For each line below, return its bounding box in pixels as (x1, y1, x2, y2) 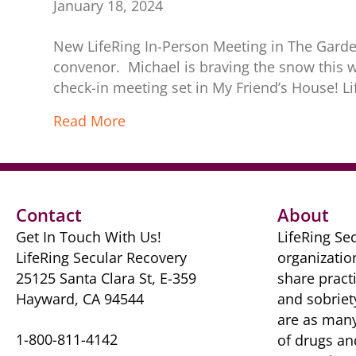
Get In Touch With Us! (16, 227, 161, 246)
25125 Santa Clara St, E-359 (16, 269, 196, 288)
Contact (16, 203, 82, 226)
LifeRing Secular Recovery (16, 248, 187, 267)
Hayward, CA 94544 (16, 289, 144, 308)
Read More (53, 111, 126, 130)
